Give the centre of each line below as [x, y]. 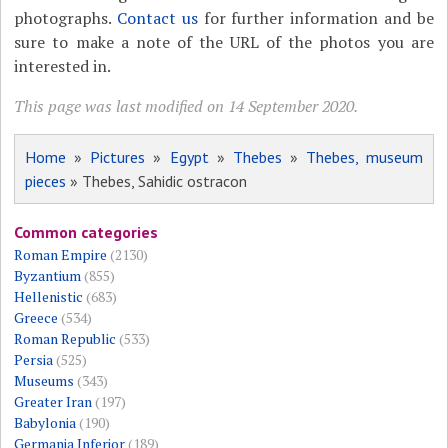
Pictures [118, 157]
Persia [34, 360]
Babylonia [45, 423]
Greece [36, 318]
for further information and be [315, 18]
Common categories [86, 232]
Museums [44, 381]
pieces [46, 181]
